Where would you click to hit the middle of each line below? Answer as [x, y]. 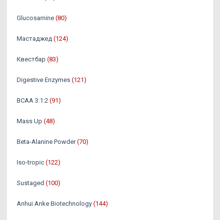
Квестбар [31, 59]
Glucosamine [35, 18]
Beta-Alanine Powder [46, 141]
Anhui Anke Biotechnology [54, 203]
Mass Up [29, 121]
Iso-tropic [30, 162]
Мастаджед [34, 38]
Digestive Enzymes [43, 80]
